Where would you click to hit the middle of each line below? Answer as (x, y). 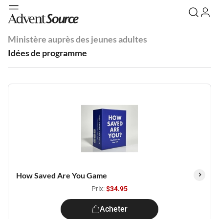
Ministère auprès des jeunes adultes (77, 39)
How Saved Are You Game (62, 175)
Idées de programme (47, 53)
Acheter (113, 209)
